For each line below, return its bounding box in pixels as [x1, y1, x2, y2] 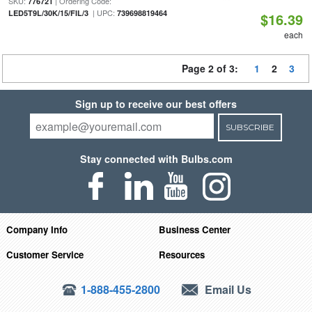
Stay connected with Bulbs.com [79, 152, 233, 166]
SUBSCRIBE [225, 122, 274, 132]
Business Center [159, 222, 231, 236]
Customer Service [6, 247, 84, 261]
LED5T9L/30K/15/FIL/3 [8, 8, 88, 18]
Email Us [202, 281, 252, 297]
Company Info [6, 222, 68, 236]
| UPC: [88, 7, 117, 18]
